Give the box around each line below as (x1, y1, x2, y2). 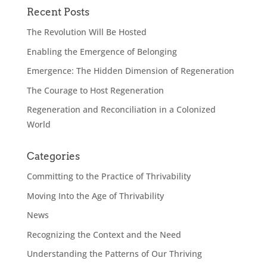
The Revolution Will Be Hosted (26, 26, 147, 38)
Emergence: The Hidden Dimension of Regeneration (26, 65, 234, 76)
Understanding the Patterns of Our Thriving (26, 248, 202, 259)
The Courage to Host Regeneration (26, 84, 164, 96)
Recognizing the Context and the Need (26, 228, 181, 240)
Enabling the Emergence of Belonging (26, 45, 177, 57)
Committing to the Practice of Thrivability (26, 170, 191, 182)
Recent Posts (26, 6, 89, 18)
